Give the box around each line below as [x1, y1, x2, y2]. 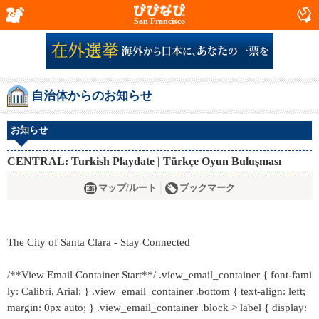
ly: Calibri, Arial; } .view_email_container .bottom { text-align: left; [7, 286, 305, 297]
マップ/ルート [98, 183, 157, 193]
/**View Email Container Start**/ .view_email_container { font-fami [7, 269, 312, 281]
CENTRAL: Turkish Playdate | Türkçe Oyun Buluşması [7, 155, 281, 167]
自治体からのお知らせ [31, 89, 152, 103]
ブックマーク [179, 183, 235, 193]
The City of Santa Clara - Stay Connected [7, 236, 190, 248]
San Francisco [134, 16, 185, 26]
